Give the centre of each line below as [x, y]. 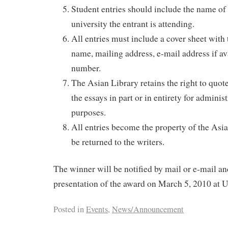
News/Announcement [148, 209]
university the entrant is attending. [133, 23]
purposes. [89, 112]
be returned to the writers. [118, 141]
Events [97, 209]
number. [86, 68]
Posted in [69, 209]
